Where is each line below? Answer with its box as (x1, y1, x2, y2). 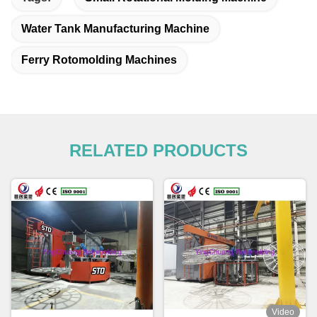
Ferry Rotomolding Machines (21, 53, 177, 66)
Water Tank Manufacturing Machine (21, 22, 209, 35)
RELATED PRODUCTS (69, 140, 248, 160)
